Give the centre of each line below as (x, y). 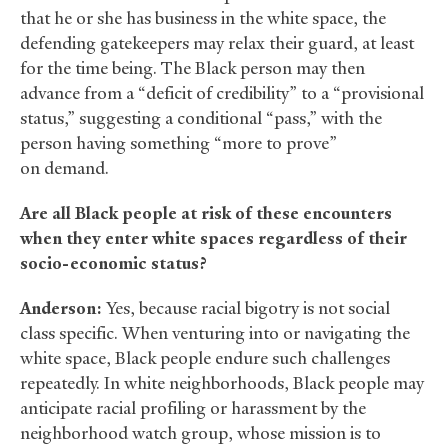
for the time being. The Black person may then (192, 68)
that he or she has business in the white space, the (203, 18)
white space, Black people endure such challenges (205, 358)
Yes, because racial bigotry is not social (246, 308)
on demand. (64, 168)
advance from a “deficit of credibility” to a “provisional (222, 93)
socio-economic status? (113, 263)
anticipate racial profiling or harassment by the (193, 408)
